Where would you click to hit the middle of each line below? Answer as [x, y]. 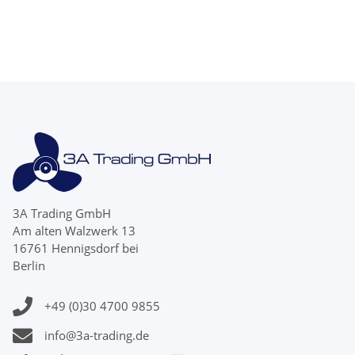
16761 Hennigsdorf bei [76, 248]
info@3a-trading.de [97, 336]
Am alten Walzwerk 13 [74, 231]
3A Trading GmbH [62, 214]
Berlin [29, 266]
